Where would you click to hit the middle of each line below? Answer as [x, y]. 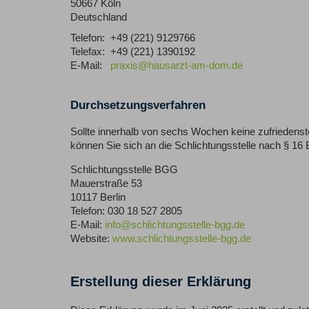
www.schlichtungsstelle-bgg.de [182, 239]
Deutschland [99, 18]
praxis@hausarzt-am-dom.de [177, 66]
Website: [91, 239]
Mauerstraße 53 [106, 184]
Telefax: [88, 52]
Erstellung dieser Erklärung [161, 282]
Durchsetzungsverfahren [138, 105]
